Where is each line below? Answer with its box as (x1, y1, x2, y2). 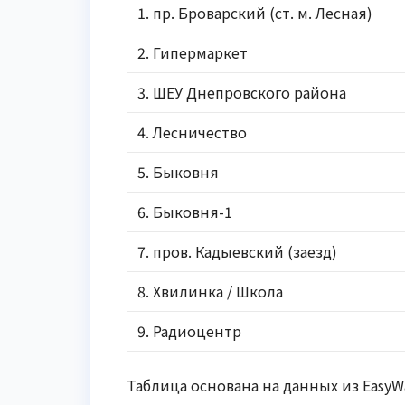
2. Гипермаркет (137, 41, 249, 63)
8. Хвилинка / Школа (137, 279, 284, 302)
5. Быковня (137, 160, 220, 183)
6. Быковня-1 (137, 200, 233, 222)
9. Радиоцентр (137, 319, 242, 342)
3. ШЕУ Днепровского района (137, 80, 347, 103)
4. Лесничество (137, 120, 248, 143)
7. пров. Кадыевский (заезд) (137, 240, 338, 262)
